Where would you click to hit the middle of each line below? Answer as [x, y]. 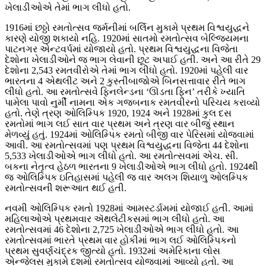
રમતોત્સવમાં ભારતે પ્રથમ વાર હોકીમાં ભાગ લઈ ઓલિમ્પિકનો [121, 240]
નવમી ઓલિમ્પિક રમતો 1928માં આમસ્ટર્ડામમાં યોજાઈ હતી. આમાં [129, 208]
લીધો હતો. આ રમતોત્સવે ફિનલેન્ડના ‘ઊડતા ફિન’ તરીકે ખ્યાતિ [125, 92]
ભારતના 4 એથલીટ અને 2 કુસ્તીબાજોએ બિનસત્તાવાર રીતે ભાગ [125, 81]
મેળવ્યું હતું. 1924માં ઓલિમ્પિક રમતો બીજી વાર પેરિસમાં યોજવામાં [129, 135]
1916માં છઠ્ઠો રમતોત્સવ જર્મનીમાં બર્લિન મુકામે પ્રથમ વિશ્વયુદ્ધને [127, 28]
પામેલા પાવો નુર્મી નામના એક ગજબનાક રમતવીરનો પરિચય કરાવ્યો [132, 103]
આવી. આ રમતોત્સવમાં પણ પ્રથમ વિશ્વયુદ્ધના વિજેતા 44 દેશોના [127, 145]
